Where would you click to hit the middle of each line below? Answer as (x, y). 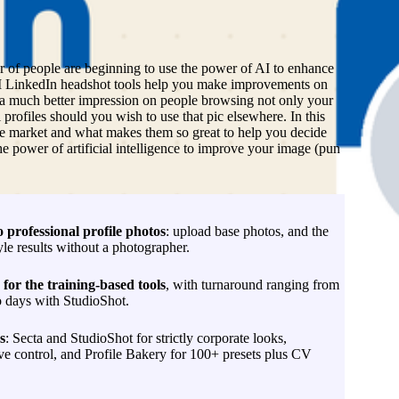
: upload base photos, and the (247, 231)
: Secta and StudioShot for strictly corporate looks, (146, 338)
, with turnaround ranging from (252, 284)
